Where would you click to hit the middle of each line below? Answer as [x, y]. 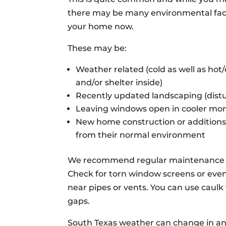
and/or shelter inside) [119, 82]
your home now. [101, 26]
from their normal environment [141, 135]
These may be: [97, 48]
